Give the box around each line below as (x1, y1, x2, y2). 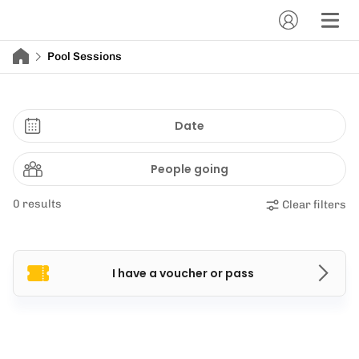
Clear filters (282, 198, 346, 212)
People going (150, 161, 228, 177)
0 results (13, 197, 62, 211)
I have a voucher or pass (111, 265, 254, 281)
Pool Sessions (47, 50, 122, 63)
